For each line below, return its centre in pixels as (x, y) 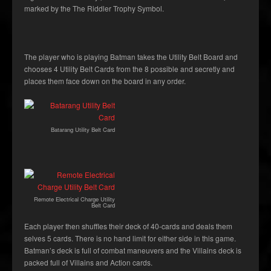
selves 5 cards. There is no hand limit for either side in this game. (130, 238)
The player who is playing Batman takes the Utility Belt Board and (131, 57)
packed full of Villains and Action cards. (88, 263)
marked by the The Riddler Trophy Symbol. (94, 8)
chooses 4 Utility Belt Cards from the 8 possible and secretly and (129, 69)
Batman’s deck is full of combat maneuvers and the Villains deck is (133, 250)
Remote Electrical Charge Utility (74, 199)
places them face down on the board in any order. (105, 81)
